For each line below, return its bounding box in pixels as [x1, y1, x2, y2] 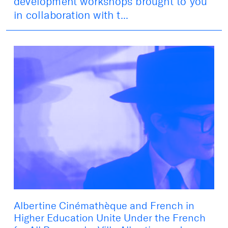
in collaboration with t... [14, 9, 129, 22]
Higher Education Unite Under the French [14, 212, 206, 224]
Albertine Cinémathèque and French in [14, 199, 194, 212]
